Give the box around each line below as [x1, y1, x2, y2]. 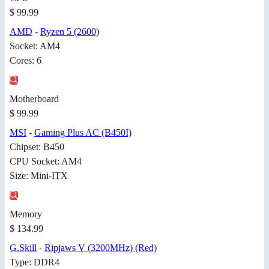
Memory [10, 209, 42, 220]
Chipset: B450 [10, 142, 64, 153]
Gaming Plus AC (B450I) [34, 127, 131, 138]
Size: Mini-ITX [10, 171, 68, 181]
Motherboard [10, 94, 59, 104]
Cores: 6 [10, 55, 41, 66]
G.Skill [10, 243, 37, 253]
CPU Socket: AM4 [10, 156, 82, 167]
